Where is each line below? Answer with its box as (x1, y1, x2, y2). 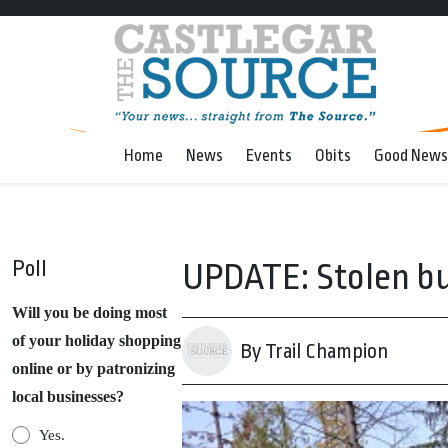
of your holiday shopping (12, 332, 181, 349)
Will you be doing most (12, 304, 167, 321)
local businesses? (12, 388, 124, 405)
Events (246, 146, 292, 165)
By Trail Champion (240, 339, 388, 363)
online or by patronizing (12, 360, 175, 377)
